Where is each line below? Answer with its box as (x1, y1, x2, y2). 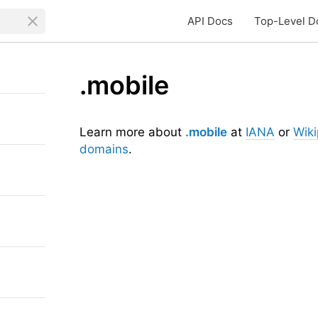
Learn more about (79, 125, 185, 139)
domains (79, 142, 128, 156)
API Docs (187, 14, 233, 28)
